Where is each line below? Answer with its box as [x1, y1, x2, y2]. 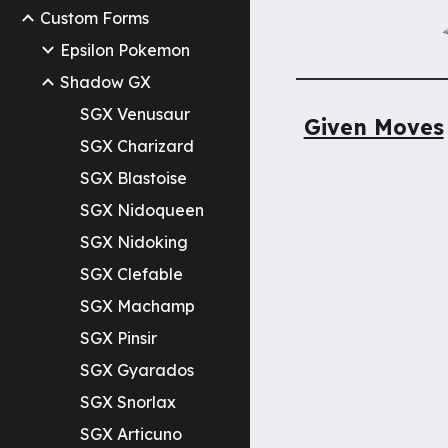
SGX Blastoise [80, 168, 187, 188]
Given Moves [303, 114, 444, 140]
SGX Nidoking [80, 232, 188, 252]
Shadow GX [60, 72, 151, 92]
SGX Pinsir [80, 328, 157, 348]
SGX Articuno [80, 424, 182, 444]
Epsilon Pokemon [60, 40, 190, 60]
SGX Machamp [80, 296, 195, 316]
